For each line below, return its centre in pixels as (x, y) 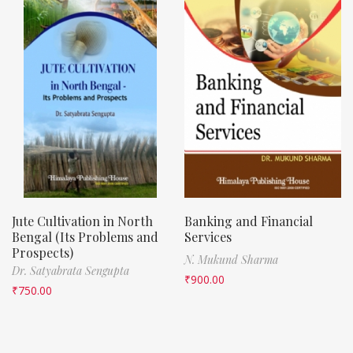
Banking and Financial (249, 221)
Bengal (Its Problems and (85, 236)
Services (208, 236)
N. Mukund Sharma (231, 259)
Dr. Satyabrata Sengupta (71, 270)
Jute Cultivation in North (82, 221)
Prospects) (43, 252)
